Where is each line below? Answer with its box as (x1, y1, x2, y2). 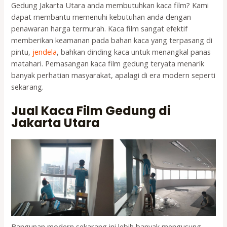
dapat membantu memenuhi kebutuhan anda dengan (11, 12, 192, 22)
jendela (32, 47, 57, 57)
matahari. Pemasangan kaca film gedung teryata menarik (11, 58, 205, 69)
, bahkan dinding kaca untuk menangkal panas (57, 47, 211, 57)
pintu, (11, 47, 33, 57)
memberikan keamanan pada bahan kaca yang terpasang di (11, 35, 213, 46)
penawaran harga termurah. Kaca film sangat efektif (11, 23, 188, 34)
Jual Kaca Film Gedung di (11, 102, 171, 119)
